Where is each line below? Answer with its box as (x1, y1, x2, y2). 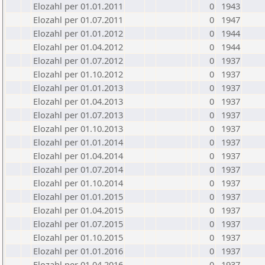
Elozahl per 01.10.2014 (33, 177, 123, 189)
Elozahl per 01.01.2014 (33, 136, 123, 148)
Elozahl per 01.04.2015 (33, 204, 123, 216)
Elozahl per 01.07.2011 (33, 14, 123, 25)
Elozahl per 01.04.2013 (33, 95, 123, 107)
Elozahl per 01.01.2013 (33, 82, 123, 93)
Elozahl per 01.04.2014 (33, 150, 123, 161)
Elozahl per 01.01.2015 (33, 190, 123, 202)
